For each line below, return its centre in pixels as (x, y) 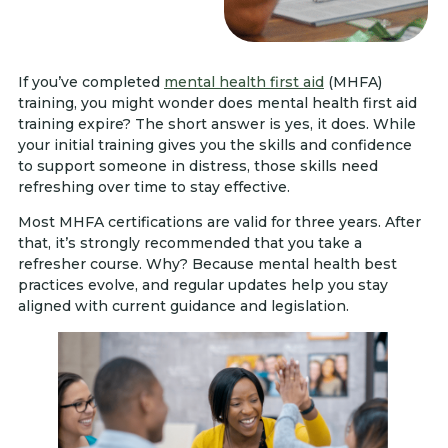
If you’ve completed (91, 82)
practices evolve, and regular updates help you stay (203, 285)
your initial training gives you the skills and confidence (215, 145)
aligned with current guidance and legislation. (183, 306)
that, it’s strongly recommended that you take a (190, 243)
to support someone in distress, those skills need (198, 166)
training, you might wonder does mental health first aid (217, 103)
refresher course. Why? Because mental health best (207, 264)
